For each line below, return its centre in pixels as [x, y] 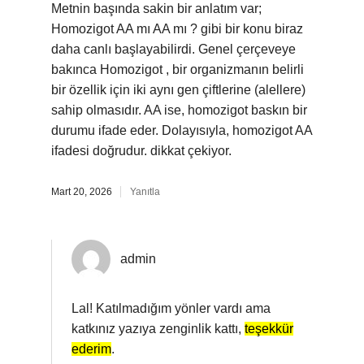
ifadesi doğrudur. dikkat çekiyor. [141, 151]
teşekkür [269, 329]
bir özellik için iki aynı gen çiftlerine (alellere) [178, 90]
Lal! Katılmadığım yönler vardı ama [171, 308]
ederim [91, 349]
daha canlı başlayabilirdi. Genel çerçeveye [173, 49]
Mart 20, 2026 [82, 192]
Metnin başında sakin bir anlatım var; [156, 9]
